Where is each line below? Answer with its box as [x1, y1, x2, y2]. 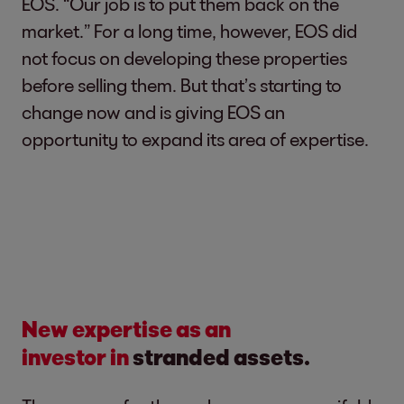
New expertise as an [22, 316, 231, 342]
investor [22, 344, 106, 370]
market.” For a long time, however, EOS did [22, 20, 357, 41]
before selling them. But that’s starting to [22, 74, 342, 96]
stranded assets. [133, 344, 310, 370]
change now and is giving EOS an [22, 101, 285, 123]
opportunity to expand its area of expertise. [22, 128, 369, 150]
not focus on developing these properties [22, 47, 347, 69]
